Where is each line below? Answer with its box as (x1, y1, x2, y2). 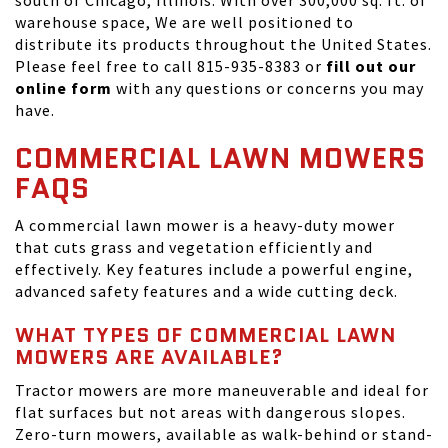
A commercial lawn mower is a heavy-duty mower (15, 215, 395, 235)
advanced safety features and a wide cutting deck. (15, 281, 398, 301)
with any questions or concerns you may (116, 78, 424, 98)
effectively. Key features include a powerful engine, (15, 259, 413, 279)
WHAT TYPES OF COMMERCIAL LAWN (15, 321, 396, 349)
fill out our (326, 56, 416, 76)
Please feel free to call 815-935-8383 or (15, 56, 326, 76)
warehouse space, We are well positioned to (15, 12, 354, 32)
